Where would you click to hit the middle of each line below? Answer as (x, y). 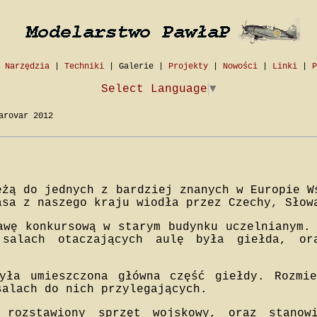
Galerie (136, 67)
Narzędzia (27, 67)
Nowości (240, 67)
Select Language (154, 89)
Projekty (188, 67)
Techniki (84, 67)
